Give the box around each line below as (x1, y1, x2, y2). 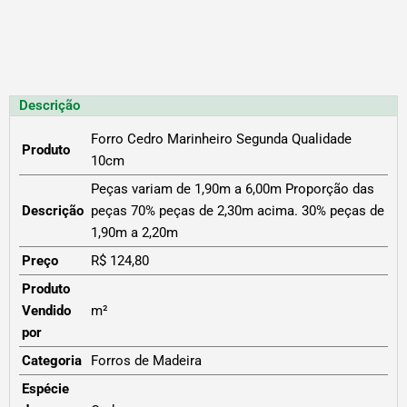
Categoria (22, 352, 82, 370)
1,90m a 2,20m (91, 224, 178, 242)
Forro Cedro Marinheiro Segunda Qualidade (91, 131, 352, 148)
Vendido (22, 303, 71, 320)
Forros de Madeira (91, 352, 202, 370)
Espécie (22, 381, 69, 398)
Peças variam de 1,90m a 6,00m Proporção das (91, 181, 374, 198)
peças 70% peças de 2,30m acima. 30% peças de (91, 203, 384, 220)
